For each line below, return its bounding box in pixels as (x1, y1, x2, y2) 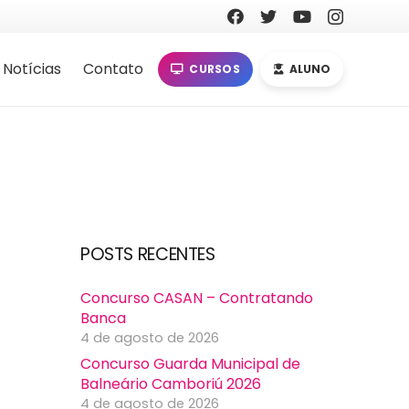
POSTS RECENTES (80, 242, 215, 267)
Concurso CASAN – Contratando (80, 288, 313, 309)
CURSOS (189, 61, 240, 77)
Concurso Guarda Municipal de (80, 353, 300, 375)
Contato (82, 58, 143, 79)
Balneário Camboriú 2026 (80, 373, 261, 395)
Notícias (2, 58, 61, 79)
